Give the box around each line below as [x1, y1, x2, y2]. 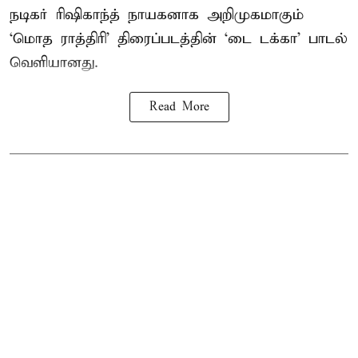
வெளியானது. [10, 54, 98, 73]
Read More [149, 100, 209, 115]
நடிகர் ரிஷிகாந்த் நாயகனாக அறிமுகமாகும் [10, 6, 304, 25]
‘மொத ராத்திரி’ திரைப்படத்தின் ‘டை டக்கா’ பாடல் [10, 30, 348, 49]
